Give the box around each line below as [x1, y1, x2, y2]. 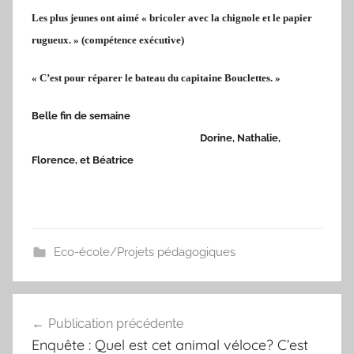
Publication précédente [48, 315, 183, 331]
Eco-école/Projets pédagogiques [53, 244, 235, 259]
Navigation [12, 295, 119, 319]
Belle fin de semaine [32, 109, 320, 122]
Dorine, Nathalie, [32, 131, 281, 144]
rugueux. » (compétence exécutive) [32, 33, 184, 46]
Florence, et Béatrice [32, 153, 136, 166]
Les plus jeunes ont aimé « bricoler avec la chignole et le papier [32, 11, 312, 24]
